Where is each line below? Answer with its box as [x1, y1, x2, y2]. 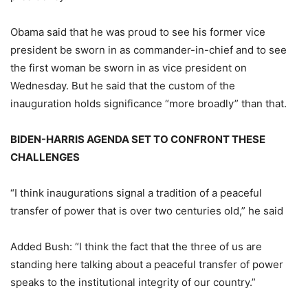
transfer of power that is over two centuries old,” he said [10, 204, 283, 218]
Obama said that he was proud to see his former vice [10, 25, 265, 39]
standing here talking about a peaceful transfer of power [10, 258, 283, 272]
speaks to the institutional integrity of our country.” [10, 276, 256, 289]
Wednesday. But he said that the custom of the [10, 79, 235, 93]
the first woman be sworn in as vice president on [10, 61, 247, 75]
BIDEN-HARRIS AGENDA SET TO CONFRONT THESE [10, 133, 265, 146]
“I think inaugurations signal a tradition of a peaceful [10, 186, 262, 200]
